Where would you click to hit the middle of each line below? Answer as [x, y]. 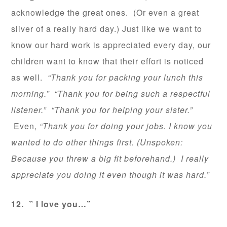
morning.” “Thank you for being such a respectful [111, 93]
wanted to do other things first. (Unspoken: [97, 142]
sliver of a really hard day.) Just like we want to [107, 28]
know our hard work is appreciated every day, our [111, 45]
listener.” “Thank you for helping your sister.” [102, 109]
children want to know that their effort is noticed [108, 61]
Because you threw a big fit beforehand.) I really [110, 158]
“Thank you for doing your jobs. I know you [126, 126]
